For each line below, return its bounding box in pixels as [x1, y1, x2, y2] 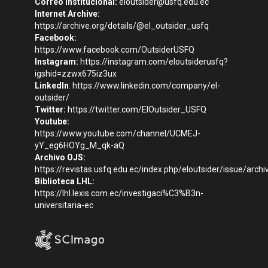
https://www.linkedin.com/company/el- [72, 80, 220, 90]
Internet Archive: [35, 8, 100, 19]
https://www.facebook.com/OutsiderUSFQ [35, 44, 194, 54]
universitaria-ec [35, 200, 93, 210]
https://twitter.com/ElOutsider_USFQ [68, 104, 206, 114]
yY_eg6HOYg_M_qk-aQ [35, 140, 124, 150]
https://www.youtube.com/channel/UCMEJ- [35, 128, 200, 138]
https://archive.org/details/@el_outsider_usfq [35, 20, 209, 31]
